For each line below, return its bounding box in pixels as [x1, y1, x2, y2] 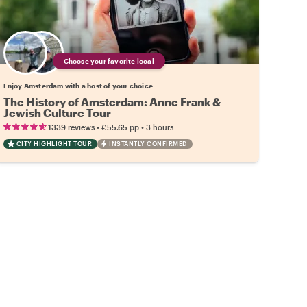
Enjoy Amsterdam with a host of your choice [3, 81, 153, 90]
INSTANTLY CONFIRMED [109, 139, 187, 147]
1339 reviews [47, 122, 95, 132]
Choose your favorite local [63, 56, 154, 65]
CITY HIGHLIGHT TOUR [16, 139, 93, 147]
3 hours [145, 122, 173, 132]
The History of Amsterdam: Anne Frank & [3, 95, 221, 108]
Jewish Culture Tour [3, 106, 111, 119]
